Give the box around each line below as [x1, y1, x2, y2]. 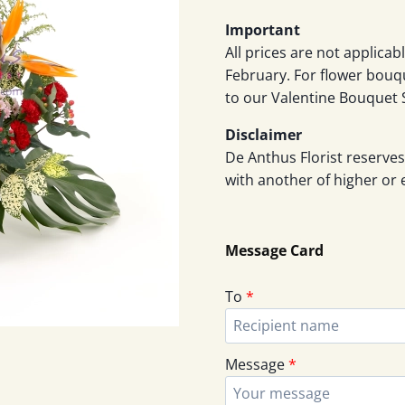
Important [225, 19, 301, 40]
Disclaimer [225, 124, 303, 145]
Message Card [225, 240, 325, 260]
